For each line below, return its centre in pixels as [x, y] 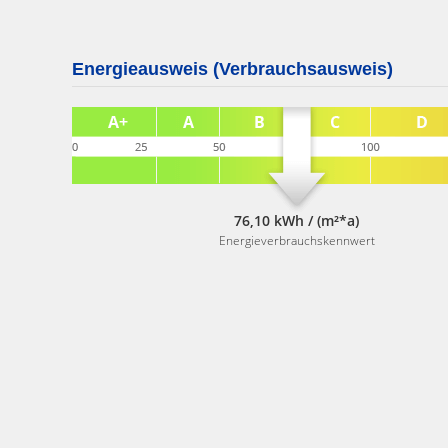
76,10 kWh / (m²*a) [297, 220]
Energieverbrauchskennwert [296, 240]
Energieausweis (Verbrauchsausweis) [232, 69]
